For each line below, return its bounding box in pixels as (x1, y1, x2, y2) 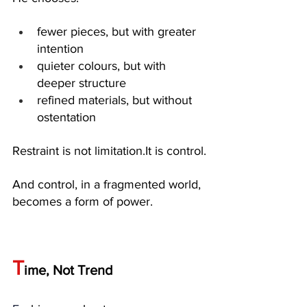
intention (37, 41, 84, 56)
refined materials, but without (37, 93, 195, 107)
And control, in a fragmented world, (12, 177, 204, 191)
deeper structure (37, 75, 126, 90)
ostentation (37, 110, 96, 124)
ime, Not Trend (24, 262, 113, 278)
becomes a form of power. (12, 194, 153, 208)
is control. (151, 143, 206, 158)
